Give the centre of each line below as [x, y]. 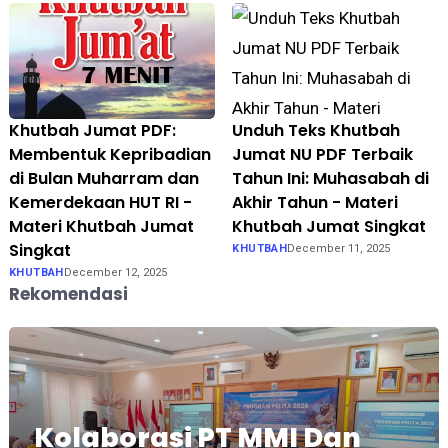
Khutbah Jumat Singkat [329, 227]
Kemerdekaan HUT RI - [100, 203]
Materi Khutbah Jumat [101, 227]
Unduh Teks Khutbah [316, 131]
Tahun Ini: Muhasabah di [331, 179]
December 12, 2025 [115, 273]
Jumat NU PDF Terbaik [323, 155]
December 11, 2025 [339, 249]
